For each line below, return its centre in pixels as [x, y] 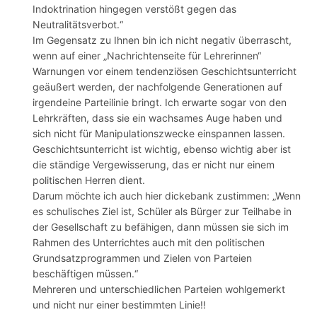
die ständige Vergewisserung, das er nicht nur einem [154, 165]
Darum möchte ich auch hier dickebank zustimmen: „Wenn [167, 196]
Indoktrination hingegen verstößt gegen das [134, 9]
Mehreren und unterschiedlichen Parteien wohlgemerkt [159, 289]
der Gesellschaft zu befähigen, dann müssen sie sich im [161, 227]
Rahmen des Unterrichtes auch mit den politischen [149, 243]
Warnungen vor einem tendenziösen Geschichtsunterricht [165, 71]
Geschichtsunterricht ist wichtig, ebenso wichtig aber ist [162, 149]
